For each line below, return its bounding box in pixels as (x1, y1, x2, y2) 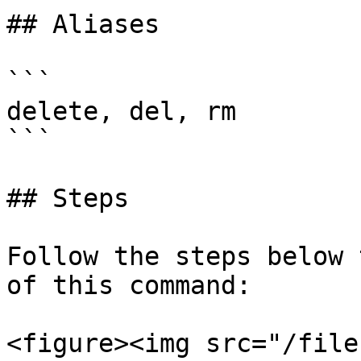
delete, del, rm (6, 97, 236, 126)
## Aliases (6, 10, 160, 39)
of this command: (6, 271, 251, 300)
